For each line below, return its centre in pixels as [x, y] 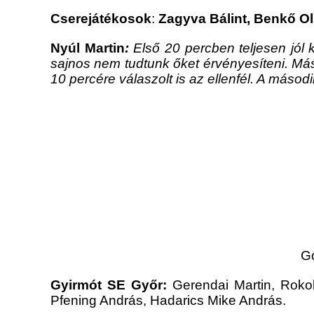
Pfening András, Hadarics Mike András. [168, 301]
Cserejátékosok [101, 19]
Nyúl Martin [88, 48]
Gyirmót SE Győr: [109, 285]
